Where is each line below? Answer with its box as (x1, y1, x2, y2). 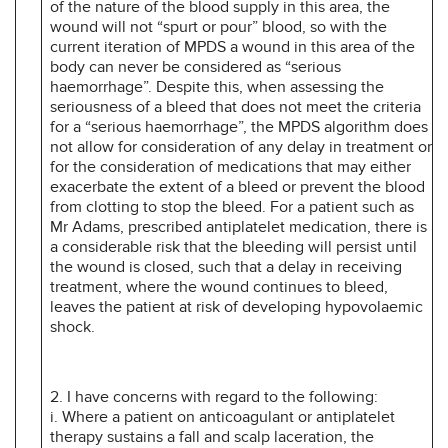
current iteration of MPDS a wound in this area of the (50, 36, 415, 57)
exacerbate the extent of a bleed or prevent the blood (50, 176, 425, 197)
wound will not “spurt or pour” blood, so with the (50, 16, 387, 37)
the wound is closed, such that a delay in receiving (50, 256, 402, 277)
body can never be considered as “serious (50, 56, 341, 77)
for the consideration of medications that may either (50, 156, 411, 177)
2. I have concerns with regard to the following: (50, 386, 378, 407)
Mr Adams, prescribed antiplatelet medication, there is (50, 216, 427, 237)
